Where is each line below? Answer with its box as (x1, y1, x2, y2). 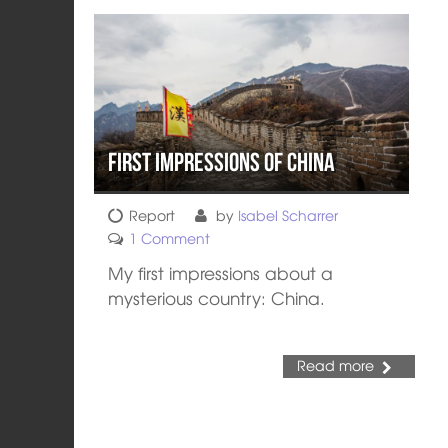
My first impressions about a (108, 260, 334, 285)
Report (129, 205, 176, 225)
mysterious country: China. (108, 285, 326, 310)
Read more (297, 355, 375, 376)
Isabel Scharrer (238, 205, 339, 225)
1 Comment (129, 228, 211, 248)
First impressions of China (108, 147, 336, 176)
